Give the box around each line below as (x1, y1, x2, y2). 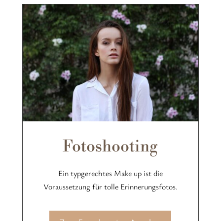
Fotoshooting (63, 137, 158, 157)
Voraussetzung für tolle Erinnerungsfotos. (43, 181, 178, 192)
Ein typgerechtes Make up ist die (58, 168, 163, 179)
